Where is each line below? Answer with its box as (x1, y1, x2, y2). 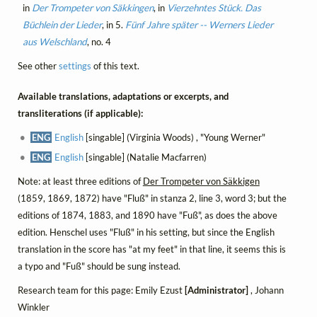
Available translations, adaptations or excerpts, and (17, 90, 229, 102)
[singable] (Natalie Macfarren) (83, 151, 207, 163)
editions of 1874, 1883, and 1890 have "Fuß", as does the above (17, 209, 277, 221)
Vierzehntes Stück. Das (166, 2, 261, 14)
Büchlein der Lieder (22, 19, 102, 31)
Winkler (17, 301, 50, 313)
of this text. (91, 60, 139, 72)
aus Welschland (22, 36, 87, 48)
